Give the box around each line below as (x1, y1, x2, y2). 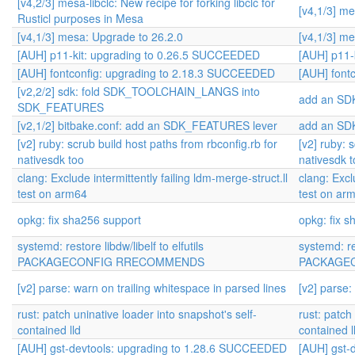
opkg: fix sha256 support (17, 212, 141, 227)
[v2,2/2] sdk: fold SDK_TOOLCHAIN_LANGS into (17, 83, 260, 99)
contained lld (17, 322, 81, 338)
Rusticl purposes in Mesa (17, 10, 143, 26)
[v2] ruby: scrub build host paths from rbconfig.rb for (17, 136, 277, 151)
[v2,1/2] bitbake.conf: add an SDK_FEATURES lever (17, 117, 277, 133)
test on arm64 (17, 185, 87, 201)
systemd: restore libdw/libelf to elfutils (17, 238, 204, 254)
